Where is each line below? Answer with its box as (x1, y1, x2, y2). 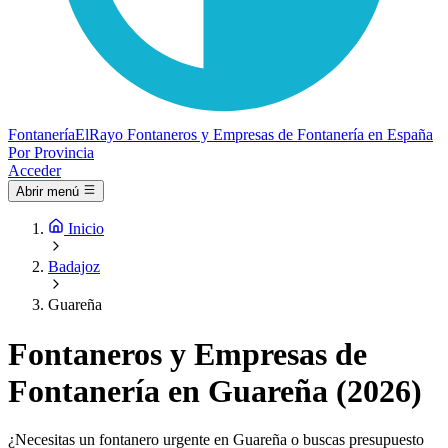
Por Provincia (8, 144, 94, 161)
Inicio (68, 220, 104, 238)
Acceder (8, 162, 61, 179)
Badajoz (48, 258, 100, 276)
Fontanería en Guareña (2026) (8, 372, 422, 409)
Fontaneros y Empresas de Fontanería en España (127, 126, 433, 143)
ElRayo (75, 126, 123, 143)
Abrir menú (16, 184, 79, 200)
